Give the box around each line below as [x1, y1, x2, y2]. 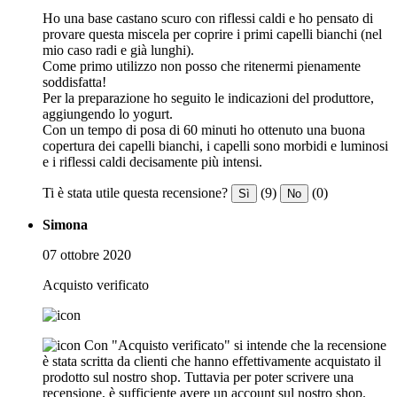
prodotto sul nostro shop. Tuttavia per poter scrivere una [43, 369, 354, 385]
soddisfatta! [43, 74, 106, 90]
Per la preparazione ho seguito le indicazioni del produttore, [43, 90, 374, 105]
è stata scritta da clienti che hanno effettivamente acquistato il [43, 353, 381, 369]
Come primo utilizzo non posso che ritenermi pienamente [43, 58, 361, 74]
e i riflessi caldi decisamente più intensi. [43, 153, 262, 169]
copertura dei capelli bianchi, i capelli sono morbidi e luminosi [43, 137, 388, 153]
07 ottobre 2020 [43, 246, 131, 262]
